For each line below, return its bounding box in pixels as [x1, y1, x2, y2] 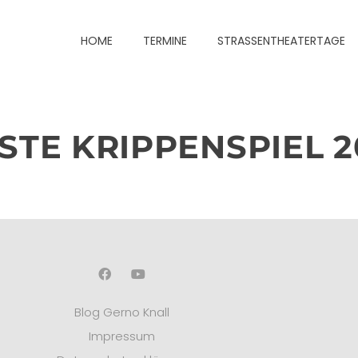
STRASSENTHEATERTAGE [217, 32, 340, 49]
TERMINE [143, 32, 188, 49]
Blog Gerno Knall [74, 304, 169, 321]
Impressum [88, 328, 155, 345]
